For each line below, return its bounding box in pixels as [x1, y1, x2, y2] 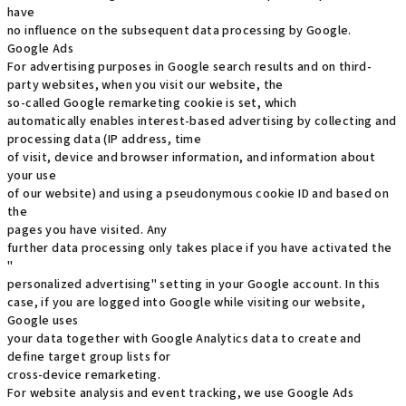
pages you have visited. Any [7, 221, 168, 239]
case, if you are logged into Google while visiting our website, [7, 294, 366, 312]
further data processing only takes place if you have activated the [7, 239, 392, 257]
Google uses [7, 312, 79, 330]
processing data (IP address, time [7, 130, 202, 149]
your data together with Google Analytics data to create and [7, 330, 362, 348]
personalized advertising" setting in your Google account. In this [7, 275, 380, 294]
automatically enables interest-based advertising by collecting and [7, 112, 397, 130]
